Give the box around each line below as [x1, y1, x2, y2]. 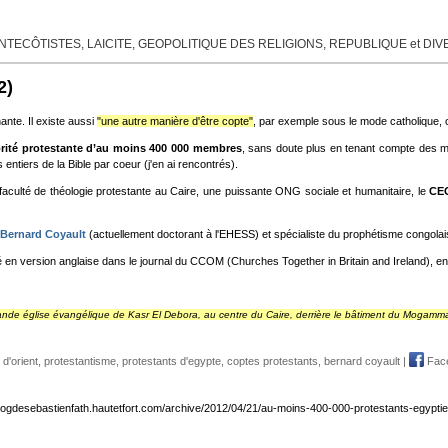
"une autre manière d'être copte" [97, 115, 254, 127]
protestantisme [44, 355, 116, 367]
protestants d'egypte [122, 355, 221, 367]
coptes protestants [227, 355, 318, 367]
